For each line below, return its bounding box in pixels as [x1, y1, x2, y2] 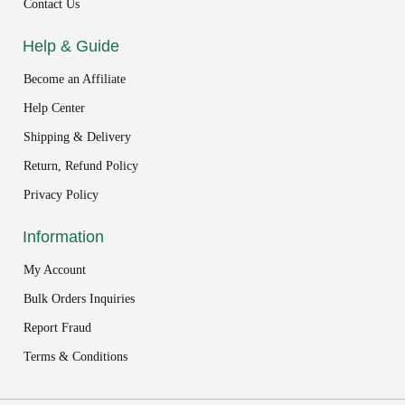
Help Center [24, 101, 85, 115]
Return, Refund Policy [24, 159, 138, 173]
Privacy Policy [24, 188, 99, 202]
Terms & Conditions [24, 350, 127, 363]
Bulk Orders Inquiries [24, 292, 135, 306]
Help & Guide [23, 37, 119, 55]
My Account [24, 263, 86, 277]
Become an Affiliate [24, 72, 126, 86]
